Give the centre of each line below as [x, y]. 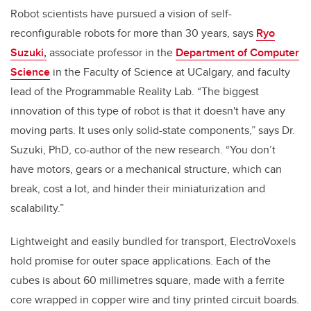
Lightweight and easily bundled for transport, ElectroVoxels [153, 241]
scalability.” [37, 208]
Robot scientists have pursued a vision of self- [121, 13]
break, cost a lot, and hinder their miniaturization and [138, 188]
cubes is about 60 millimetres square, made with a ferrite [148, 280]
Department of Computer [237, 52]
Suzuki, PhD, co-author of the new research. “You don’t [143, 149]
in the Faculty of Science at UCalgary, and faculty [170, 72]
